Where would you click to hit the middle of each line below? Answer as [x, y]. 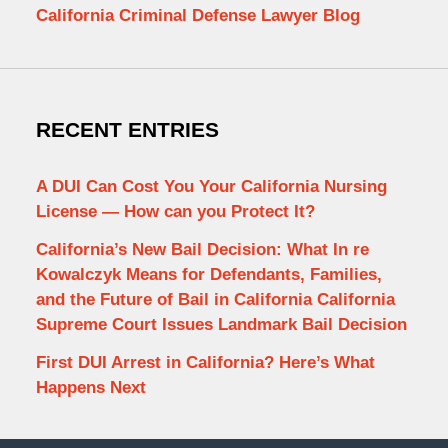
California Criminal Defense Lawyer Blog [197, 16]
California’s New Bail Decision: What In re [202, 249]
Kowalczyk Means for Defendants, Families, [208, 274]
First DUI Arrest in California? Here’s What [205, 362]
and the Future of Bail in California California [215, 299]
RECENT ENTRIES [127, 129]
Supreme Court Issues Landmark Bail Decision [221, 324]
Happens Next [90, 387]
